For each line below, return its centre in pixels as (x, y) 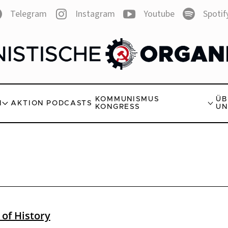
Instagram (95, 14)
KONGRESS (118, 107)
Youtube (159, 14)
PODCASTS (69, 103)
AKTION (27, 103)
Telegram (28, 14)
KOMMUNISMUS (127, 99)
